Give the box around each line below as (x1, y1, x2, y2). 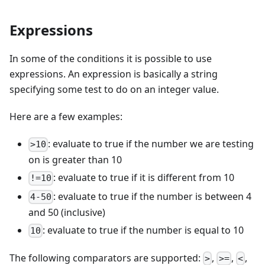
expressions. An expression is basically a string (9, 67, 218, 81)
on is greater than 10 (28, 153, 122, 167)
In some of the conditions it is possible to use (9, 52, 212, 66)
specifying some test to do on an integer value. (9, 83, 219, 96)
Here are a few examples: (9, 110, 122, 124)
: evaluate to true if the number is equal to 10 (43, 223, 244, 237)
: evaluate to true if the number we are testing (48, 137, 254, 151)
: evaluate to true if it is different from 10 (53, 171, 235, 185)
